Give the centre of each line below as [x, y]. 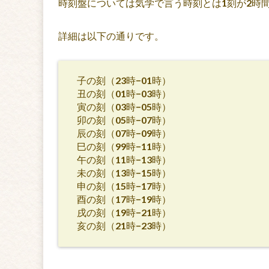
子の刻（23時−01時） [124, 80]
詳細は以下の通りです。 [111, 35]
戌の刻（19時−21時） [124, 212]
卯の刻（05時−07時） [124, 119]
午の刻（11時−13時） [124, 159]
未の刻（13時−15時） [124, 172]
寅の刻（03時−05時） [124, 106]
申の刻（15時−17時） [124, 186]
